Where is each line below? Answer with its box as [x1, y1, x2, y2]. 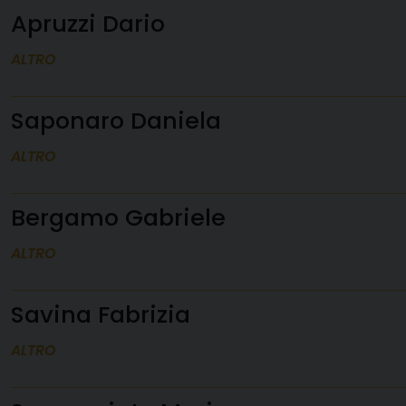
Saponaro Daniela [11, 104, 221, 137]
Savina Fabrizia [11, 298, 190, 331]
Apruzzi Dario [11, 7, 165, 40]
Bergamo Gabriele [11, 201, 226, 234]
